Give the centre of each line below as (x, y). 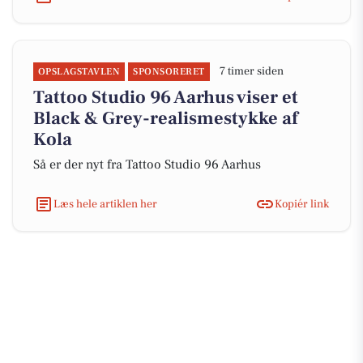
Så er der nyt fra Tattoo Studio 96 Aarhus (147, 164)
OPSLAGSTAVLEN (79, 72)
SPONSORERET (169, 72)
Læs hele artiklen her (105, 204)
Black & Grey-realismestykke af (166, 118)
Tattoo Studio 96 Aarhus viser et (166, 97)
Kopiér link (302, 204)
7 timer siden (251, 71)
